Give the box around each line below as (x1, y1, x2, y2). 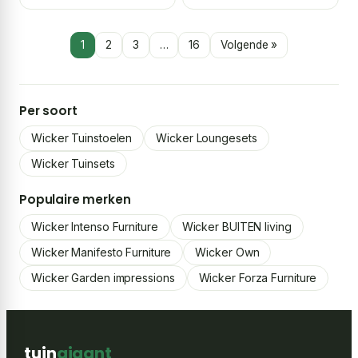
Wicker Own (195, 245, 260, 260)
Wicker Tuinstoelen (31, 131, 133, 145)
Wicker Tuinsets (31, 157, 115, 171)
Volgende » (221, 38, 278, 52)
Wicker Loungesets (156, 131, 257, 145)
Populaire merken (19, 191, 131, 209)
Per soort (19, 102, 78, 120)
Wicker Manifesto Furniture (31, 245, 172, 260)
